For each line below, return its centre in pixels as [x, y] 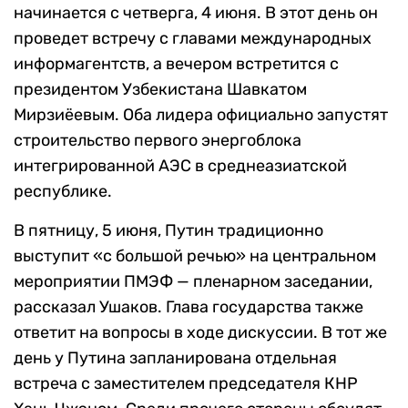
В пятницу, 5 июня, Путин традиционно [168, 231]
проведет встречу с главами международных [193, 39]
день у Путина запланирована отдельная [175, 358]
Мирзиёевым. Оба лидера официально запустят [201, 115]
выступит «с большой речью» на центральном [195, 256]
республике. [63, 192]
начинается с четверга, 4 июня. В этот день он [196, 13]
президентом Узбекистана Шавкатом [160, 90]
